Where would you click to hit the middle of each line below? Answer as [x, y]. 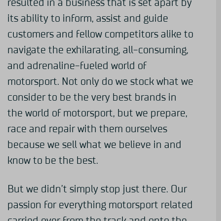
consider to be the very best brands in [92, 97]
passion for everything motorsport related [100, 205]
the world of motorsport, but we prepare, [97, 113]
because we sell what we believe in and [94, 145]
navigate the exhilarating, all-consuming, [98, 50]
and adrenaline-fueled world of [77, 66]
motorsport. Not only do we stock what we [100, 82]
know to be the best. [53, 161]
